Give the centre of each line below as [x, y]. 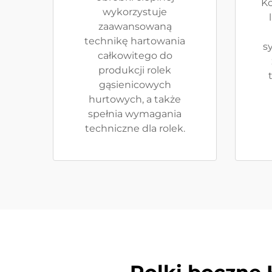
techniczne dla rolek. [135, 128]
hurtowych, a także [135, 99]
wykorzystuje [135, 12]
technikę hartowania [135, 41]
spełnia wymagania [135, 114]
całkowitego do [135, 56]
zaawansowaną [135, 26]
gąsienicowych [135, 85]
